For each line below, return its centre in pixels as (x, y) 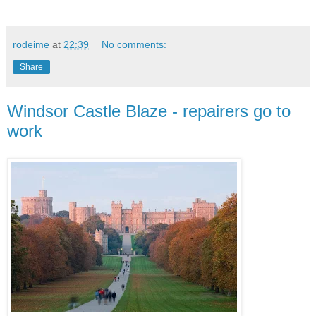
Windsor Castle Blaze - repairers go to (149, 111)
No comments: (134, 44)
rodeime (31, 44)
